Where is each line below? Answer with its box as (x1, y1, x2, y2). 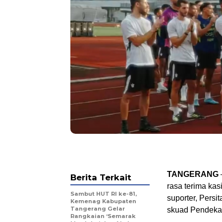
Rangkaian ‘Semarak (70, 213, 136, 220)
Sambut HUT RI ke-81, (70, 190, 137, 198)
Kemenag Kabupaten (70, 198, 136, 205)
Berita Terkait (70, 172, 131, 183)
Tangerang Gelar (70, 205, 125, 213)
